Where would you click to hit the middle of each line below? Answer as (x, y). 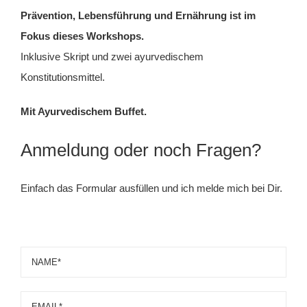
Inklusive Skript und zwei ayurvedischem (112, 57)
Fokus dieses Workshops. (82, 36)
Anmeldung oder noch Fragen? (141, 150)
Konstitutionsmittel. (63, 77)
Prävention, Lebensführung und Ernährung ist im (138, 15)
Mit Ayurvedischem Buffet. (84, 111)
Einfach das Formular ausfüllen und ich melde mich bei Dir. (151, 188)
